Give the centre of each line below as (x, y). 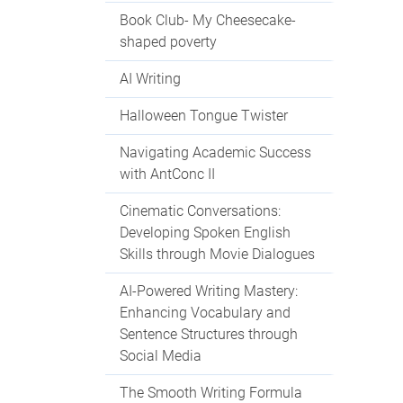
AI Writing (150, 79)
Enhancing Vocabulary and (205, 313)
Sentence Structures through (209, 334)
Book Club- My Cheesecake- (208, 20)
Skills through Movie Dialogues (217, 254)
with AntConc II (167, 174)
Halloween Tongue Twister (204, 116)
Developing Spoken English (205, 233)
